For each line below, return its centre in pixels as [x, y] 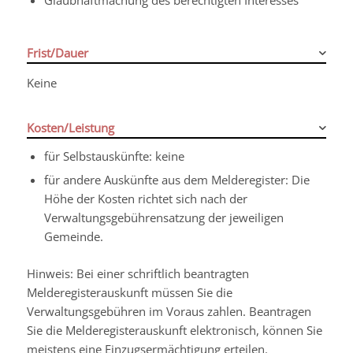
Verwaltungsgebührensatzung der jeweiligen [163, 217]
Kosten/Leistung [70, 128]
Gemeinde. [73, 236]
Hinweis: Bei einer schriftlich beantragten [137, 273]
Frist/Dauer [57, 52]
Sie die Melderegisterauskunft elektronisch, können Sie [174, 330]
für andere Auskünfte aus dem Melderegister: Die [176, 180]
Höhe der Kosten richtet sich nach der [145, 199]
